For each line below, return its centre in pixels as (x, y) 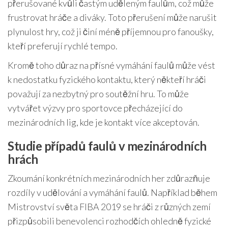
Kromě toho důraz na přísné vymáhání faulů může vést (111, 65)
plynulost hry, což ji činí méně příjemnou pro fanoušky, (111, 31)
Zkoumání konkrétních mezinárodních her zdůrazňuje (109, 178)
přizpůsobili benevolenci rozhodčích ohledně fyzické (109, 221)
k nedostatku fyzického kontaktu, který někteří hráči (107, 79)
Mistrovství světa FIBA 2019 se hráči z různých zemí (109, 206)
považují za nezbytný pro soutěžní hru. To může (98, 93)
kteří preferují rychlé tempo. (63, 46)
